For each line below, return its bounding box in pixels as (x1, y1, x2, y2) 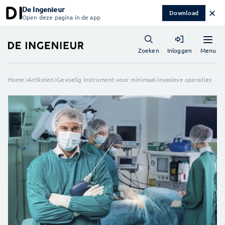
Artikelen (27, 75, 54, 83)
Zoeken (138, 46, 159, 54)
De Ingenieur (22, 5, 65, 14)
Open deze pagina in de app (22, 13, 100, 21)
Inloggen (167, 46, 192, 54)
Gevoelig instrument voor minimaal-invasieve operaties (57, 75, 212, 83)
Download (169, 9, 198, 17)
